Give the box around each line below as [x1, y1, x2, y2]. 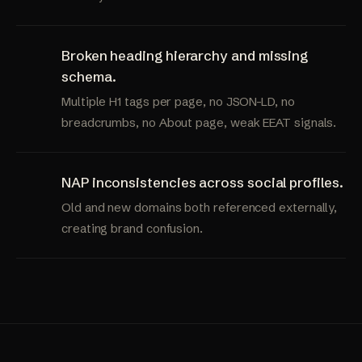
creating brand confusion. [61, 221, 203, 237]
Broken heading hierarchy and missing [61, 47, 309, 65]
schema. [61, 68, 116, 86]
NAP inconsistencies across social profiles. [61, 174, 343, 192]
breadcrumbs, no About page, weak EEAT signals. [61, 115, 337, 131]
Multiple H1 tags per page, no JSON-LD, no [61, 94, 295, 110]
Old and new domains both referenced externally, [61, 200, 338, 216]
